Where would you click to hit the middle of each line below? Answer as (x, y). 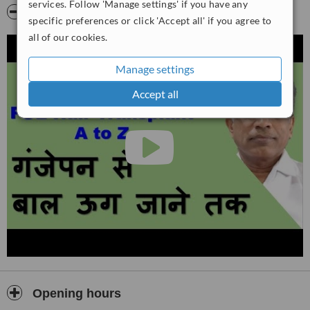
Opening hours (75, 293)
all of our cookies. (68, 37)
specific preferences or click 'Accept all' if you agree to (150, 20)
